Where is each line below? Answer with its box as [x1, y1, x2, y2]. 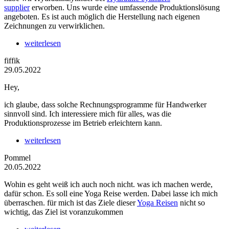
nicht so [178, 198, 205, 208]
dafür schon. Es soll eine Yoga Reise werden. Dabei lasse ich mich [4, 189, 218, 198]
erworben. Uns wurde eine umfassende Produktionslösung [30, 3, 220, 12]
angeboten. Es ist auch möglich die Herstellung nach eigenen [4, 12, 200, 21]
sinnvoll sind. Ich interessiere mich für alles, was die [4, 109, 171, 119]
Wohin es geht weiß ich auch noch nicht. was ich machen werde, [4, 180, 213, 189]
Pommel [4, 153, 31, 163]
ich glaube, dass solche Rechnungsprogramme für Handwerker [4, 100, 207, 109]
